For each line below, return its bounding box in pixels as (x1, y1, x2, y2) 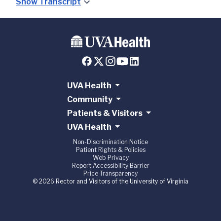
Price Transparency (83, 170, 138, 178)
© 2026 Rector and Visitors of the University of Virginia (33, 178, 188, 185)
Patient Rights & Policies (75, 146, 146, 154)
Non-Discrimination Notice (73, 138, 148, 146)
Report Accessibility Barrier (72, 162, 149, 170)
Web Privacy (92, 154, 129, 162)
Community (67, 95, 112, 105)
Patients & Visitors (67, 109, 143, 118)
